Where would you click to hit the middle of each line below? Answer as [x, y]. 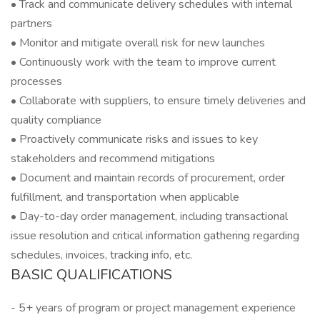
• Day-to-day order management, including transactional [149, 216]
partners [31, 24]
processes [36, 81]
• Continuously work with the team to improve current [143, 62]
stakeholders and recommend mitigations [113, 159]
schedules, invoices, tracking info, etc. [101, 255]
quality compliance [56, 120]
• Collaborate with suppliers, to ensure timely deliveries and [158, 101]
